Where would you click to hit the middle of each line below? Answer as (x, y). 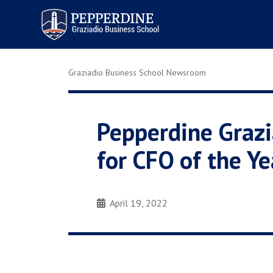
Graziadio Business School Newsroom (137, 73)
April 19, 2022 (139, 203)
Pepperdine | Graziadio (84, 11)
